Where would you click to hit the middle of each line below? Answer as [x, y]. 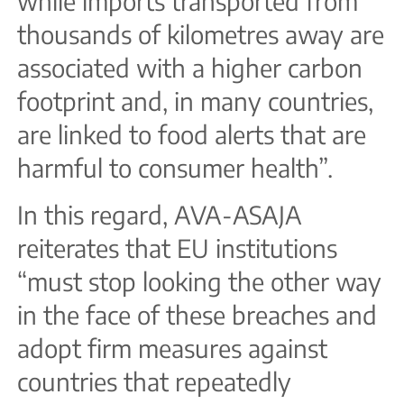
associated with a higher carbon [190, 68]
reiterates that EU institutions [177, 248]
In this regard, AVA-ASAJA [160, 214]
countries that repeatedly [154, 381]
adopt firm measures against [172, 348]
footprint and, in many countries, [195, 101]
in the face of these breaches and [197, 314]
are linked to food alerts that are [192, 135]
